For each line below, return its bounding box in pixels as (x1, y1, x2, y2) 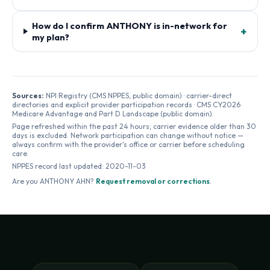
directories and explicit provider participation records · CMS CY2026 (12, 100, 240, 109)
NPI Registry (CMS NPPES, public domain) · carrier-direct (44, 91, 232, 100)
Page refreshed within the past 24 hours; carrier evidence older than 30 (12, 122, 256, 131)
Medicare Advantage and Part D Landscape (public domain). (12, 109, 214, 118)
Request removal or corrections (96, 177, 210, 186)
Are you (12, 177, 40, 186)
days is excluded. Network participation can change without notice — (12, 131, 243, 140)
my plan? (32, 31, 69, 43)
